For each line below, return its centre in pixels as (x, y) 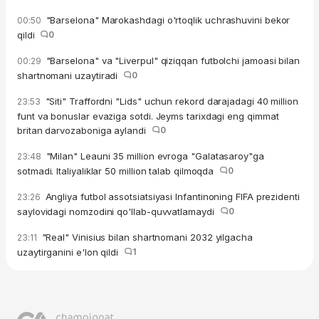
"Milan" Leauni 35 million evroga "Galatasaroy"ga (153, 156)
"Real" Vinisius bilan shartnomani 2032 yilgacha (146, 237)
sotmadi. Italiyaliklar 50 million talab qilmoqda (119, 171)
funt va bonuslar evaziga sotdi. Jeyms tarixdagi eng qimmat (148, 116)
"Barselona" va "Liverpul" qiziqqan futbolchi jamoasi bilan (172, 60)
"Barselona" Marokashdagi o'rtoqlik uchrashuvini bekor (167, 20)
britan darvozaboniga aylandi (84, 130)
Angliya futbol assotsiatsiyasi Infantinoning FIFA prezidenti (171, 196)
